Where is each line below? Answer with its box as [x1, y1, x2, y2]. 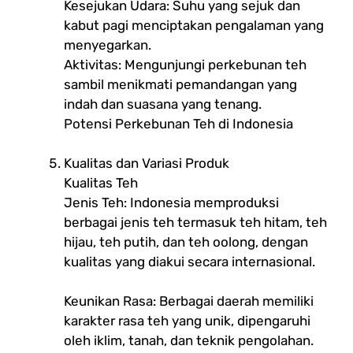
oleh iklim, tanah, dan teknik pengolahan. [64, 332, 314, 348]
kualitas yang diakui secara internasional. [64, 253, 315, 269]
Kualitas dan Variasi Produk [64, 154, 229, 171]
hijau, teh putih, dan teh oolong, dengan [64, 233, 308, 250]
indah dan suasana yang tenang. [64, 95, 262, 112]
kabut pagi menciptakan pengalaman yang [64, 17, 324, 33]
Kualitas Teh [64, 174, 138, 191]
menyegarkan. [64, 36, 151, 53]
